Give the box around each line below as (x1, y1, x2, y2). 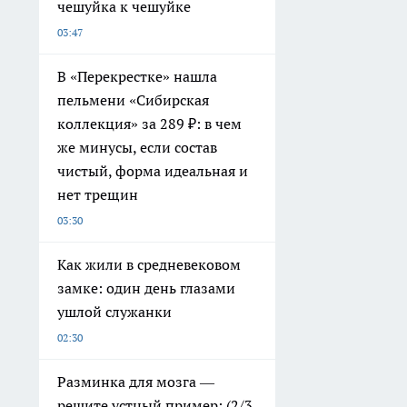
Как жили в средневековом (57, 254, 241, 273)
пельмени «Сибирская (57, 90, 209, 109)
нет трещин (57, 184, 138, 203)
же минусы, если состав (57, 137, 217, 156)
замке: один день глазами (57, 278, 235, 297)
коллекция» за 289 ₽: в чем (57, 114, 242, 133)
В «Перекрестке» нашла (57, 66, 217, 85)
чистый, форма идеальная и (57, 161, 248, 180)
